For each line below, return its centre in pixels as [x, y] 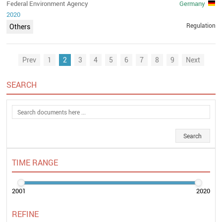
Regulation [201, 25]
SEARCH [22, 84]
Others [20, 26]
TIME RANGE [35, 162]
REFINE [26, 214]
